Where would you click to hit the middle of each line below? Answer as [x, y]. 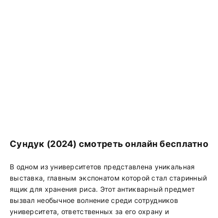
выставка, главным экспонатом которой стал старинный [109, 178]
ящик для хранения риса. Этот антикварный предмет [102, 189]
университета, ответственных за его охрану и [90, 211]
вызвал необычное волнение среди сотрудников [94, 200]
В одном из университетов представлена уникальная [102, 167]
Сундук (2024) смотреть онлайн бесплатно [109, 144]
